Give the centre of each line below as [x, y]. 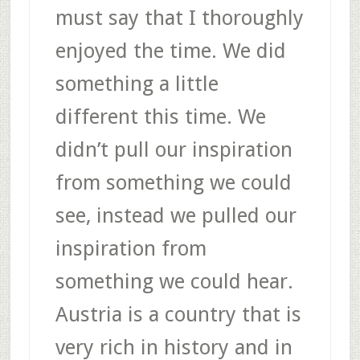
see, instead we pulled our [176, 215]
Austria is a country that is [178, 314]
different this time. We [160, 116]
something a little [137, 83]
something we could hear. [174, 281]
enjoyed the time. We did [170, 50]
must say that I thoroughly [179, 17]
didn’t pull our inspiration [174, 149]
